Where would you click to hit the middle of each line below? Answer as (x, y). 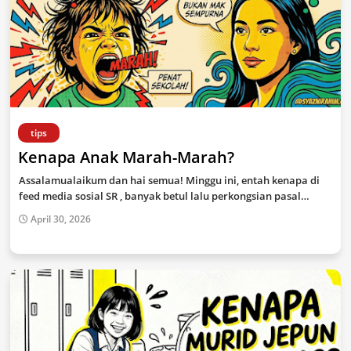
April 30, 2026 (61, 219)
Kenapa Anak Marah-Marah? (126, 157)
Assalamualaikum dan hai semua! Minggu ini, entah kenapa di (169, 180)
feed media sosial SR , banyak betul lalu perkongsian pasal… (164, 196)
